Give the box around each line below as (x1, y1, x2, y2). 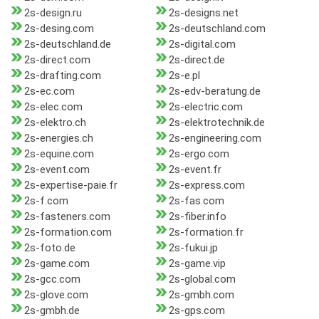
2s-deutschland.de (24, 38, 111, 51)
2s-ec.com (24, 85, 75, 98)
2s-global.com (168, 273, 236, 286)
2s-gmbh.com (168, 288, 234, 302)
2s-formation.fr (168, 226, 244, 239)
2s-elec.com (24, 100, 83, 114)
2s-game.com (24, 257, 90, 271)
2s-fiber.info (168, 210, 226, 224)
